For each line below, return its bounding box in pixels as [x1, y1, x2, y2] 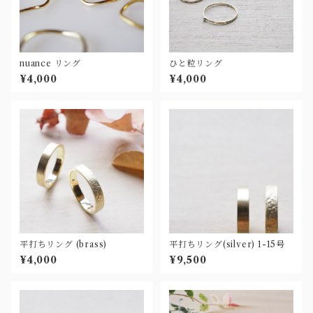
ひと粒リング [169, 58, 223, 68]
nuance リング [20, 58, 81, 68]
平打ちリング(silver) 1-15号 [169, 239, 285, 249]
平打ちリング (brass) [20, 239, 108, 249]
